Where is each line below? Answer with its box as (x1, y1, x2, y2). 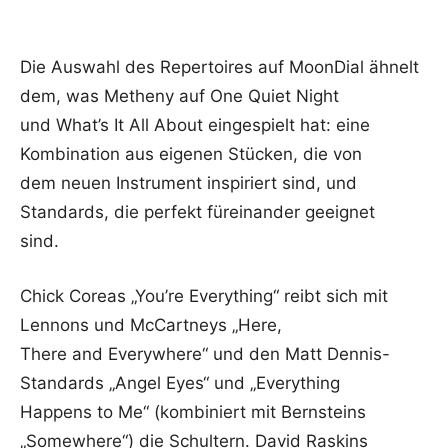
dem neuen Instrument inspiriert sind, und (20, 172, 357, 193)
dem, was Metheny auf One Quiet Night (20, 85, 339, 106)
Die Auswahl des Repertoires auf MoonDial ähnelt (20, 56, 419, 77)
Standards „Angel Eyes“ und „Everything (20, 372, 340, 393)
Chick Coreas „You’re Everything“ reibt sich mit (20, 285, 388, 306)
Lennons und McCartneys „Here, (20, 314, 282, 335)
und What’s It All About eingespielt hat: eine (20, 114, 370, 135)
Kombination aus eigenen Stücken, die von (20, 143, 362, 164)
